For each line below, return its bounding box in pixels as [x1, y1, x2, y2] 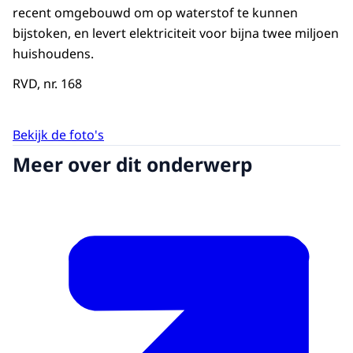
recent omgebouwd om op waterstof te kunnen [13, 4, 298, 22]
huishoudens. [13, 45, 94, 63]
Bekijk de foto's [13, 125, 104, 143]
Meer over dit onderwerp [13, 150, 252, 177]
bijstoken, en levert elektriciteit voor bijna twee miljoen [13, 24, 339, 43]
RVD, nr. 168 [13, 75, 82, 93]
